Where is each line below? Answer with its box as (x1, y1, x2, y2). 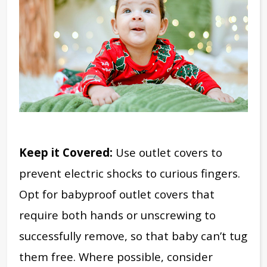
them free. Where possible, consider (19, 249, 213, 265)
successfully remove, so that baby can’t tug (19, 228, 247, 244)
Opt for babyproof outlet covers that (19, 187, 215, 202)
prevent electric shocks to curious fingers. (19, 166, 240, 181)
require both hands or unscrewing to (19, 207, 216, 223)
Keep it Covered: (19, 145, 116, 160)
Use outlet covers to (116, 145, 222, 160)
